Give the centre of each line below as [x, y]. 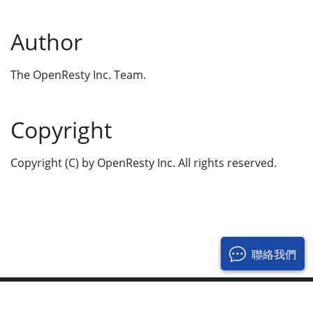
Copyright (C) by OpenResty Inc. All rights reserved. [144, 162]
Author [46, 41]
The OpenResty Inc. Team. [78, 74]
